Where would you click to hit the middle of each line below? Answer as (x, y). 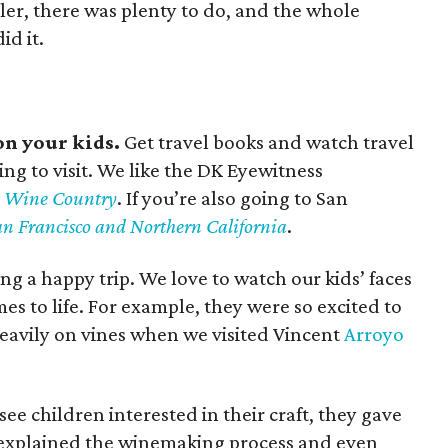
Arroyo (374, 334)
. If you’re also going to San (232, 198)
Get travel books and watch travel (267, 142)
